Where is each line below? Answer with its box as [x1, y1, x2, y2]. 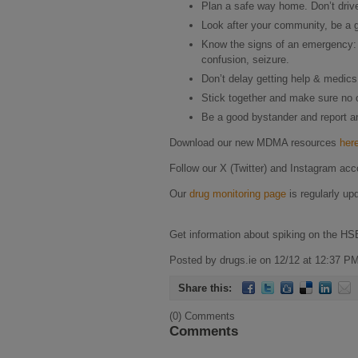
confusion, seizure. [201, 53, 289, 66]
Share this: [178, 281, 235, 294]
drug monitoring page [189, 187, 286, 200]
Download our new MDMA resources [169, 136, 340, 149]
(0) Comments [169, 310, 235, 323]
